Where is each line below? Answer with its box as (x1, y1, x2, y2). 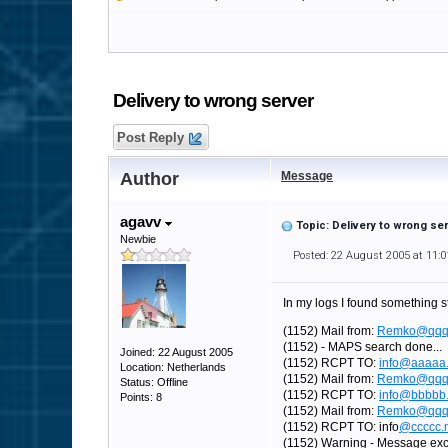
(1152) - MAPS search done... (283, 340, 445, 354)
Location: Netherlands (120, 361, 226, 373)
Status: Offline (120, 376, 188, 388)
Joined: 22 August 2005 (120, 346, 233, 358)
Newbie (120, 233, 156, 245)
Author (120, 169, 179, 189)
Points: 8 (120, 391, 162, 403)
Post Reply (113, 130, 188, 145)
